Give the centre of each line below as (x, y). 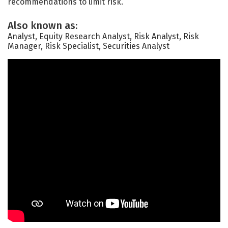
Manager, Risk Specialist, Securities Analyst (89, 46)
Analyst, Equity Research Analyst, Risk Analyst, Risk (103, 36)
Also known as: (42, 25)
